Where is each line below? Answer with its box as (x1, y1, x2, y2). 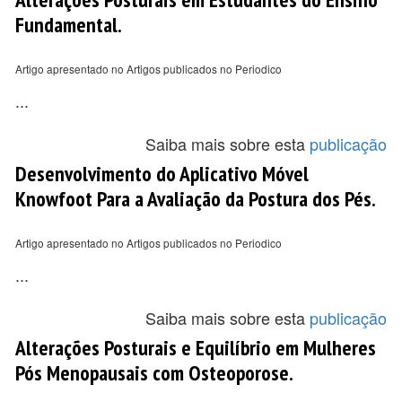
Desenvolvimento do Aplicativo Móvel (15, 160, 309, 187)
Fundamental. (15, 11, 122, 38)
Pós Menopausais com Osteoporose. (15, 359, 293, 386)
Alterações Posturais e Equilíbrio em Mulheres (15, 334, 376, 361)
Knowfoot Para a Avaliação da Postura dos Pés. (15, 185, 376, 212)
